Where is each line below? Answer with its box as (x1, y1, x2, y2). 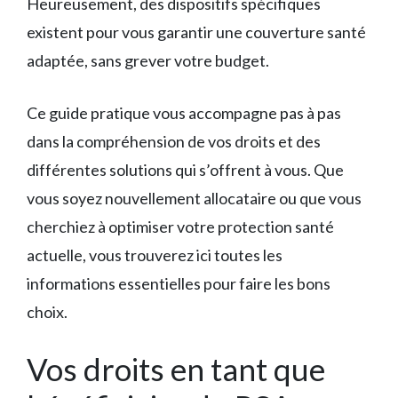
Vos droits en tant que (27, 349, 325, 387)
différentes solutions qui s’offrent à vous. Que (27, 159, 344, 179)
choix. (27, 301, 68, 322)
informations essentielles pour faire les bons (27, 273, 330, 293)
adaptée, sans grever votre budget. (27, 50, 269, 70)
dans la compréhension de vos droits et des (27, 131, 321, 151)
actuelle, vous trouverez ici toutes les (27, 244, 283, 265)
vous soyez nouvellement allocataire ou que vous (27, 187, 362, 208)
